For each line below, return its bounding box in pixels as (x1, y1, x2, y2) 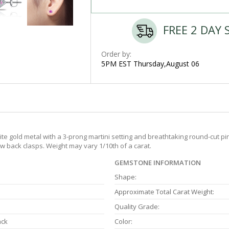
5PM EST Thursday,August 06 (101, 59, 199, 68)
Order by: (101, 49, 131, 59)
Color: (114, 217, 132, 226)
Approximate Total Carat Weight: (114, 187, 214, 197)
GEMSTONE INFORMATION (114, 158, 201, 168)
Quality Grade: (114, 202, 159, 212)
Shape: (114, 172, 136, 182)
